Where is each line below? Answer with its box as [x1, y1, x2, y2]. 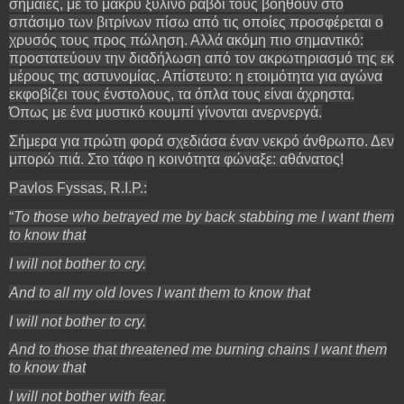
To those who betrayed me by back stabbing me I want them [14, 208, 394, 225]
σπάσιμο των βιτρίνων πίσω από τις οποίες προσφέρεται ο [9, 14, 383, 31]
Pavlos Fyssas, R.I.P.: [9, 180, 147, 197]
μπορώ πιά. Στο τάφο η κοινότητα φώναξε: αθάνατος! [9, 151, 344, 168]
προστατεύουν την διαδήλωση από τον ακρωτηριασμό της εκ [9, 50, 394, 67]
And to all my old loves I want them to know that [9, 284, 310, 300]
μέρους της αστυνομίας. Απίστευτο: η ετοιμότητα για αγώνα [9, 69, 382, 85]
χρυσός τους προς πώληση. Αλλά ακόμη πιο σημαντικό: [9, 32, 363, 49]
